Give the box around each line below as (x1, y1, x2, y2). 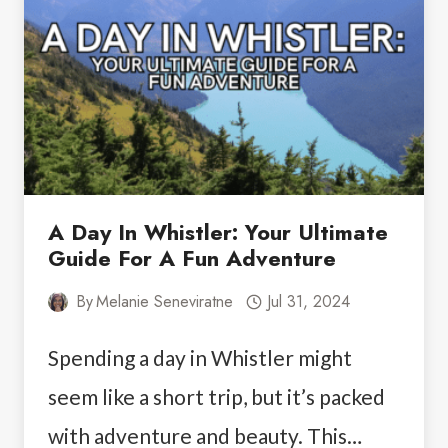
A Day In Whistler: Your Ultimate (48, 216, 388, 249)
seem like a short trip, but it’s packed (48, 384, 385, 410)
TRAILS (148, 15, 212, 37)
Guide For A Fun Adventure (48, 242, 336, 275)
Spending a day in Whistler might (48, 345, 352, 371)
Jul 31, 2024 (266, 290, 350, 314)
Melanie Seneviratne (96, 290, 234, 314)
